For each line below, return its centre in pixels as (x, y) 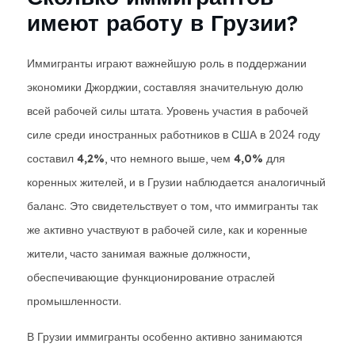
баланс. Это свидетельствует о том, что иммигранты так (172, 206)
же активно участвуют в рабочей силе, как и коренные (167, 230)
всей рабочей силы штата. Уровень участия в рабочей (168, 111)
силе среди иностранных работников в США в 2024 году (174, 135)
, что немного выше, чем (169, 158)
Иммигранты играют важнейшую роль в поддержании (167, 63)
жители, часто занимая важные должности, (138, 254)
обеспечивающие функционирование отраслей (151, 277)
